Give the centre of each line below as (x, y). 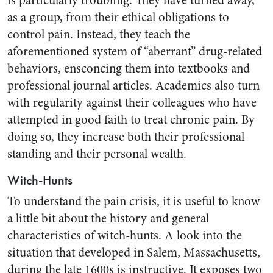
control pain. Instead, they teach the (99, 34)
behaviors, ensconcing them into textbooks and (129, 69)
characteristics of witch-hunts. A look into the (125, 236)
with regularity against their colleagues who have (132, 103)
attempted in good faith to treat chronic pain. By (131, 120)
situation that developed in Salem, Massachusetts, (134, 253)
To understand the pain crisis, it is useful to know (133, 201)
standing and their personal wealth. (97, 154)
